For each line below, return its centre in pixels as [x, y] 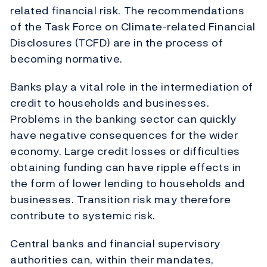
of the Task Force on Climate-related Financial [133, 27]
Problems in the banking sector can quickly [123, 119]
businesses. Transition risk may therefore [121, 200]
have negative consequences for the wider [124, 135]
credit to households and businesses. [110, 103]
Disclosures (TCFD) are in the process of [117, 43]
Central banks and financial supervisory [115, 244]
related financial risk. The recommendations [128, 11]
